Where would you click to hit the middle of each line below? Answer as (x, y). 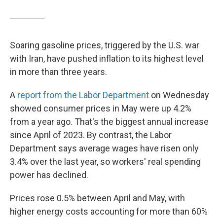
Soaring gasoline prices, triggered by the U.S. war (105, 45)
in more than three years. (58, 72)
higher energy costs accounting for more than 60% (109, 211)
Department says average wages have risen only (104, 148)
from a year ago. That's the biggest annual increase (109, 122)
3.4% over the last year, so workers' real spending (105, 162)
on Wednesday (179, 95)
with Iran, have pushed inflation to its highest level (107, 58)
